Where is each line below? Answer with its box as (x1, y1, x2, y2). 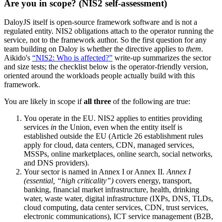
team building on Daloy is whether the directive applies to (4, 45, 186, 54)
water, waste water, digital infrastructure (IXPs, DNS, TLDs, (24, 194, 213, 203)
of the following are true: (111, 97, 190, 106)
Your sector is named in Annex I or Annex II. (24, 167, 165, 176)
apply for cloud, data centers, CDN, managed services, (24, 141, 194, 150)
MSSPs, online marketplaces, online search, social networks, (24, 150, 213, 159)
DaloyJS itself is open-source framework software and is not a (4, 18, 197, 27)
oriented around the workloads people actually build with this (4, 71, 195, 80)
